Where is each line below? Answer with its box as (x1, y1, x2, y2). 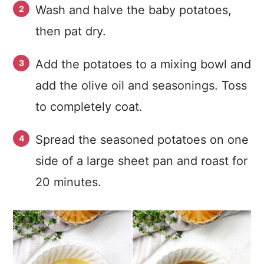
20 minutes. (35, 175, 101, 189)
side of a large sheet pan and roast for (35, 154, 247, 168)
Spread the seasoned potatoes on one (35, 133, 249, 147)
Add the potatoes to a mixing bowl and (35, 57, 251, 71)
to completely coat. (35, 100, 150, 114)
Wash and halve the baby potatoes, (35, 3, 232, 17)
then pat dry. (35, 24, 110, 38)
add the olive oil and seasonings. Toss (35, 78, 247, 93)
